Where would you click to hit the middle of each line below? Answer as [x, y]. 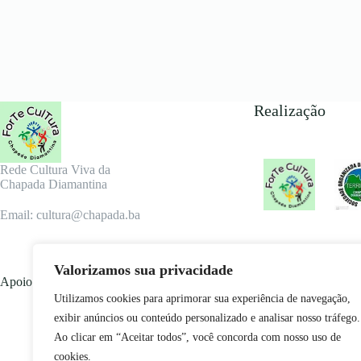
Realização [289, 110]
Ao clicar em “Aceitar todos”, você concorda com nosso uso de [197, 337]
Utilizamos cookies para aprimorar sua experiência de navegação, [202, 299]
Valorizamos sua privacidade [143, 270]
